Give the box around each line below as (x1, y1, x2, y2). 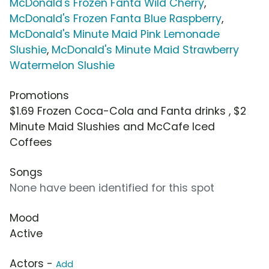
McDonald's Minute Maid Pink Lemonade (10, 27, 220, 42)
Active (10, 226, 43, 241)
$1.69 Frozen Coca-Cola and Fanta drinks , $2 (10, 104, 246, 119)
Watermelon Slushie (10, 58, 115, 73)
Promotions (10, 88, 69, 103)
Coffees (10, 135, 52, 150)
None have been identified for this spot (10, 181, 214, 196)
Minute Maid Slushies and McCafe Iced (10, 119, 215, 134)
